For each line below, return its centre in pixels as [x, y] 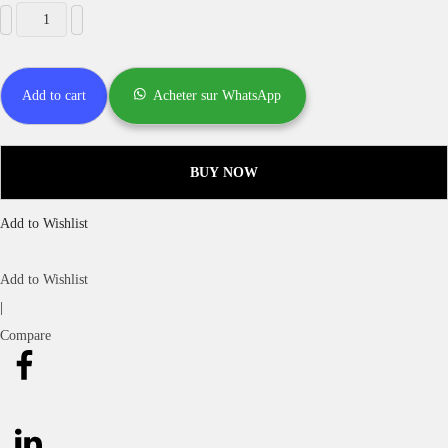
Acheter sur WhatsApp [217, 95]
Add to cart [54, 95]
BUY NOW [224, 172]
